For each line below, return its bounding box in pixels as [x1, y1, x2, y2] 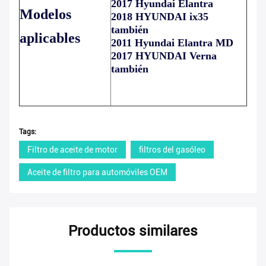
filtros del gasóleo [139, 144, 205, 154]
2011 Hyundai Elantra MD [111, 36, 233, 49]
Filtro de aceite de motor [27, 144, 118, 154]
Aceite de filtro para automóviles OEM [27, 167, 167, 177]
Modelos [20, 6, 71, 22]
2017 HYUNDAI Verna [111, 49, 217, 62]
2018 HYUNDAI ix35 [111, 10, 208, 23]
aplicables [20, 30, 80, 46]
